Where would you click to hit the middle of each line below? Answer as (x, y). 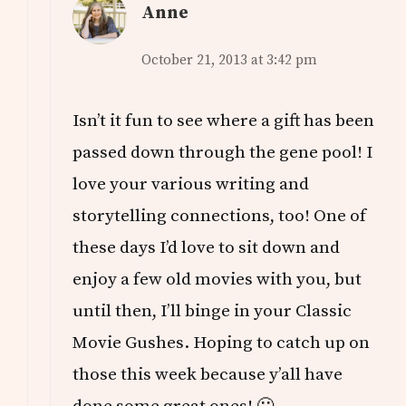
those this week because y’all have (208, 375)
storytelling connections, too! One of (220, 216)
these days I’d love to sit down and (207, 248)
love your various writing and (191, 184)
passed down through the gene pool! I (223, 153)
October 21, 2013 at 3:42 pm (230, 61)
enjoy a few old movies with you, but (217, 280)
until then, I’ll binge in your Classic (213, 311)
